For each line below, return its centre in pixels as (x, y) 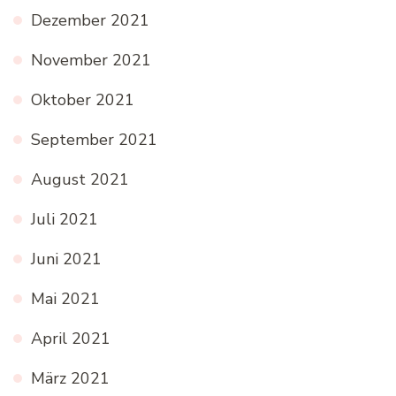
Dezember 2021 (90, 21)
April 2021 (71, 339)
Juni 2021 (66, 259)
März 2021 (70, 379)
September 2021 (94, 140)
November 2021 (91, 61)
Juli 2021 (65, 220)
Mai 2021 (65, 299)
